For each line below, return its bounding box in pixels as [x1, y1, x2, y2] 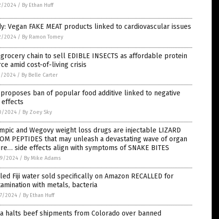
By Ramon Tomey [22, 34, 63, 40]
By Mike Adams [24, 155, 61, 161]
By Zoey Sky [22, 109, 52, 115]
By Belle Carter [22, 72, 58, 78]
